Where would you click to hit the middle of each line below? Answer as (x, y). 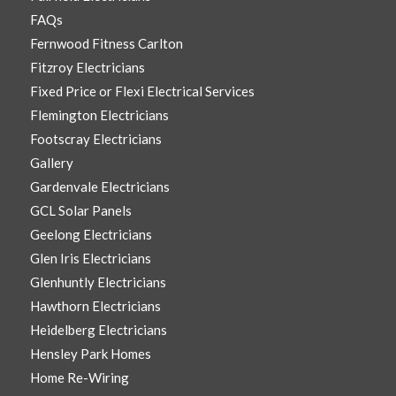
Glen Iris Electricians (90, 259)
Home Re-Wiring (79, 378)
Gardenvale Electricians (99, 187)
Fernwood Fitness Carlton (106, 44)
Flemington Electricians (99, 115)
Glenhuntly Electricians (98, 282)
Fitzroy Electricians (87, 68)
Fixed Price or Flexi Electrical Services (142, 91)
